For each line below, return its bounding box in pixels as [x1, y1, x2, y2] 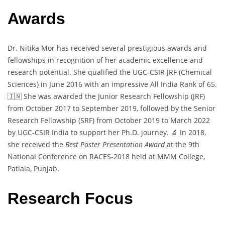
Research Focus [8, 189, 133, 207]
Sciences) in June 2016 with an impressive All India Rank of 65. [8, 79, 217, 89]
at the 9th [165, 140, 199, 150]
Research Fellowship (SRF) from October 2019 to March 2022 [8, 116, 210, 126]
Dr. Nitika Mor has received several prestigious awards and [8, 43, 207, 53]
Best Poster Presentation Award [65, 140, 165, 150]
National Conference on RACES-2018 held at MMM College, [8, 152, 205, 162]
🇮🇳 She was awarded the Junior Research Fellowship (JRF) [8, 91, 205, 101]
